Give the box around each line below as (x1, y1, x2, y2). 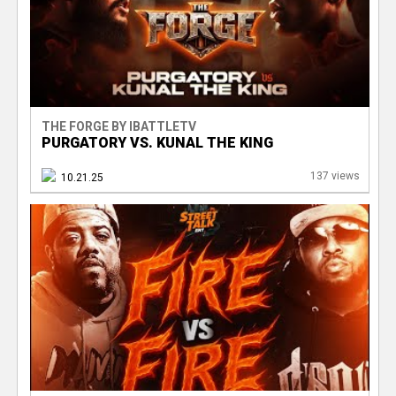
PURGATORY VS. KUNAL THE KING (41, 133, 273, 151)
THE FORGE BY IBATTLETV (41, 118, 196, 133)
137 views (309, 169, 360, 182)
